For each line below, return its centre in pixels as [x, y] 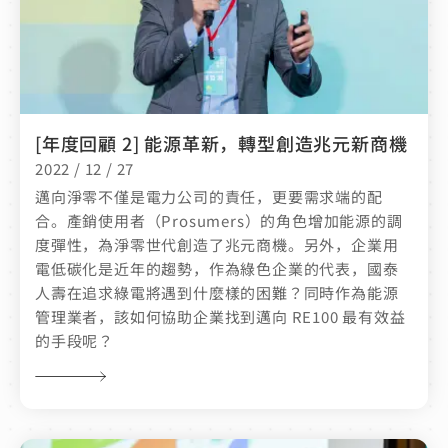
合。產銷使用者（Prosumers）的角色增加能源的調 [219, 221]
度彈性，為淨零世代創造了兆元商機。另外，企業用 [217, 245]
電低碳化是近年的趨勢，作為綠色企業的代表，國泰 [217, 269]
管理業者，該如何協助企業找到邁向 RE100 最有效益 [220, 317]
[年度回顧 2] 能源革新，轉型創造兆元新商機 [221, 143]
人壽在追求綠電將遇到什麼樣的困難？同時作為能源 [217, 293]
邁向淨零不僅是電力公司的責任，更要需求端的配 [209, 197]
